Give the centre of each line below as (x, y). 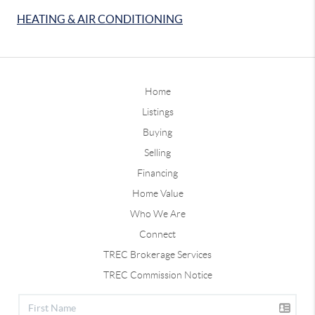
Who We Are (157, 213)
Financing (157, 173)
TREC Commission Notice (157, 275)
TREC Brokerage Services (157, 254)
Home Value (157, 193)
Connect (157, 234)
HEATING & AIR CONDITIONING (100, 19)
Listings (157, 111)
